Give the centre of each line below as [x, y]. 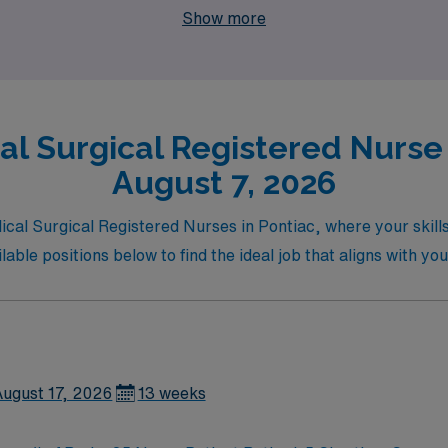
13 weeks [171, 393]
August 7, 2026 [224, 182]
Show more [224, 17]
